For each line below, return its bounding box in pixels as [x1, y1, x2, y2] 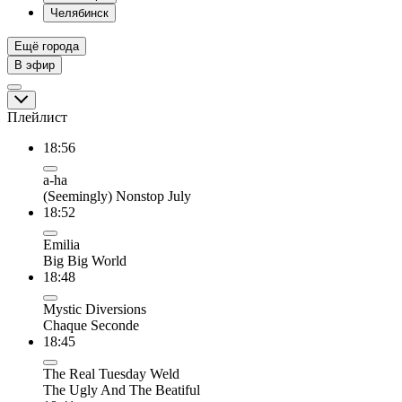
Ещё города [14, 39, 79, 53]
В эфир [14, 58, 55, 72]
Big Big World [43, 253, 127, 268]
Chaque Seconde [43, 318, 139, 333]
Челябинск [50, 6, 109, 20]
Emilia [43, 237, 80, 252]
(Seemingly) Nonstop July [43, 188, 191, 204]
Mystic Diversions [43, 301, 146, 317]
